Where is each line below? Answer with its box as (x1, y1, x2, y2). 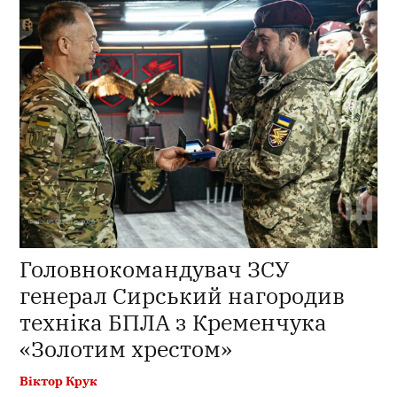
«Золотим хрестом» (19, 333, 233, 363)
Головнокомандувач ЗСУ (19, 253, 290, 284)
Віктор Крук (19, 371, 98, 389)
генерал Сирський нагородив (19, 280, 346, 310)
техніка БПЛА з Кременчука (19, 307, 328, 337)
